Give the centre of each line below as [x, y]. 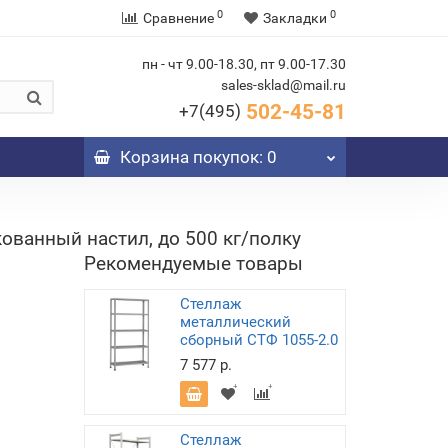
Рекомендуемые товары [193, 263]
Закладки [295, 18]
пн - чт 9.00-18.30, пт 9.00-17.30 [244, 64]
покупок [223, 157]
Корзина [154, 157]
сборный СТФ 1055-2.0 [258, 340]
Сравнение [178, 18]
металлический [235, 322]
